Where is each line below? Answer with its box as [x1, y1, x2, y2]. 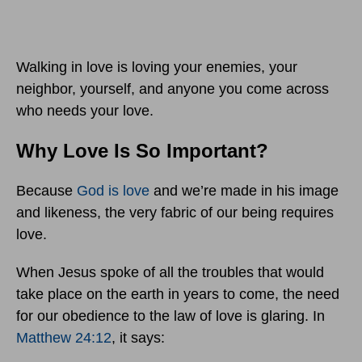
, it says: [112, 330, 165, 347]
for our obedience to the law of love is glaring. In [16, 308, 325, 325]
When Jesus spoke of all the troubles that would [16, 264, 324, 281]
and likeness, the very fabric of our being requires [16, 204, 334, 221]
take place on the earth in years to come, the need [16, 286, 339, 303]
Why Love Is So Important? [16, 140, 268, 162]
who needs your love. [16, 103, 154, 120]
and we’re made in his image [149, 183, 339, 200]
